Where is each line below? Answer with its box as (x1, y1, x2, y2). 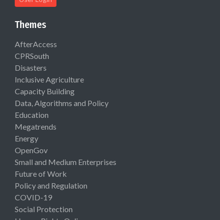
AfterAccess (15, 39, 57, 49)
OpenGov (15, 145, 48, 155)
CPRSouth (15, 51, 49, 60)
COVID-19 (15, 192, 52, 202)
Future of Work (15, 169, 67, 178)
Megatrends (15, 122, 56, 131)
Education (15, 110, 49, 119)
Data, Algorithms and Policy (15, 98, 109, 108)
